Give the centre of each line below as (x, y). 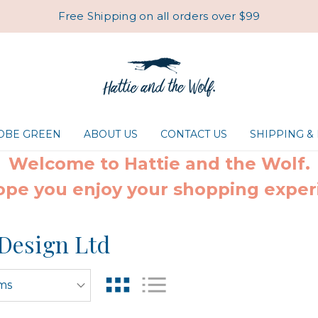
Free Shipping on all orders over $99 (159, 16)
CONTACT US (194, 134)
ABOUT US (111, 134)
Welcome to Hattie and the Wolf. (159, 164)
